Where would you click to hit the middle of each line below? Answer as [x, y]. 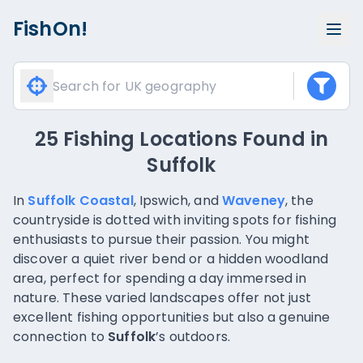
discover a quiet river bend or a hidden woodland [171, 259]
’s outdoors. [193, 337]
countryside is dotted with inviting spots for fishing [175, 220]
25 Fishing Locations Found [170, 139]
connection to [61, 337]
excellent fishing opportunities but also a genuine [172, 317]
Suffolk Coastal [81, 201]
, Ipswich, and [177, 201]
